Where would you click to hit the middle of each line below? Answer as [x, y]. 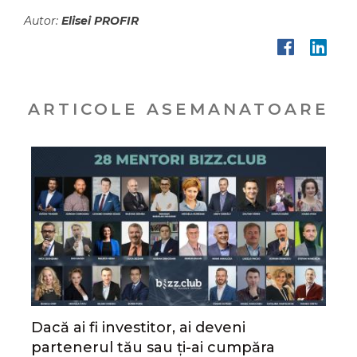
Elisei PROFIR [100, 21]
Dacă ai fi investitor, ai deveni [138, 328]
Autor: [43, 21]
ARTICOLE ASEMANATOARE [178, 109]
